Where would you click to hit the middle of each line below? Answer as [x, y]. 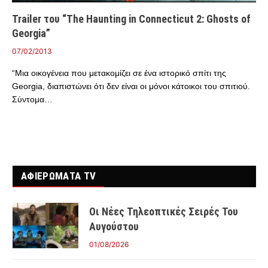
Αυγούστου [114, 226]
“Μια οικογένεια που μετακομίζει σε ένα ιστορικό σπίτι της [119, 73]
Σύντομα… [32, 99]
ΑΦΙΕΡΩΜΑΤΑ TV [59, 176]
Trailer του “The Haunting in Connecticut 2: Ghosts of [131, 19]
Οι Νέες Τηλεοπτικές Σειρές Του [164, 211]
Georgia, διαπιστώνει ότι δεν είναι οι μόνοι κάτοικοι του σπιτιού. [131, 86]
